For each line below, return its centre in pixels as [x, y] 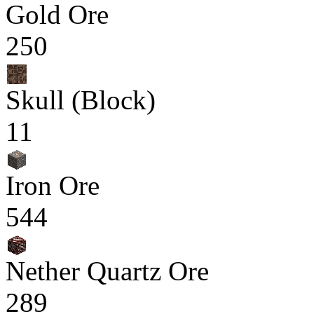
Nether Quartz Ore [107, 271]
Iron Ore [53, 185]
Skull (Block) [81, 100]
